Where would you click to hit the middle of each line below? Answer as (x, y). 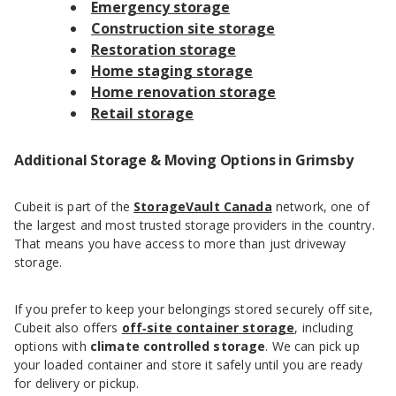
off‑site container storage (208, 328)
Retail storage (142, 114)
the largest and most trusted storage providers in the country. (194, 225)
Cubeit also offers (68, 328)
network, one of (321, 207)
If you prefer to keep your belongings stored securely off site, (194, 309)
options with (52, 346)
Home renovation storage (183, 92)
